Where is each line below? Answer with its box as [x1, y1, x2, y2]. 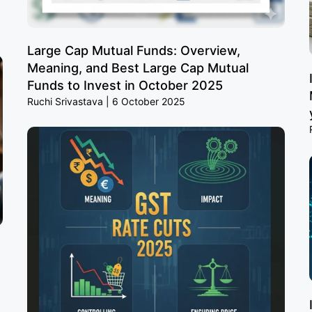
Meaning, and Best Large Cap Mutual [27, 60, 249, 75]
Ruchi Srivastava [27, 95, 106, 107]
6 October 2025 [109, 95, 185, 107]
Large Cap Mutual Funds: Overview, [27, 42, 240, 58]
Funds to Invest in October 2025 [27, 77, 223, 93]
